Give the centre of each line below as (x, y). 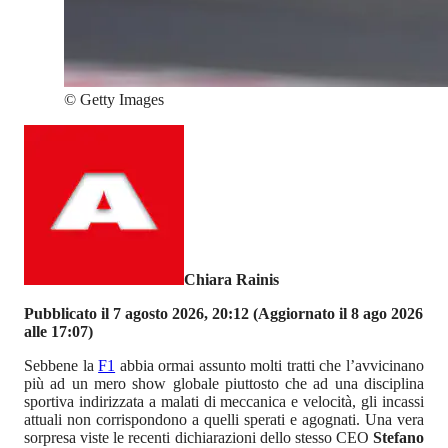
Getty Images (122, 100)
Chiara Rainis (231, 280)
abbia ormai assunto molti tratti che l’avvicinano (270, 366)
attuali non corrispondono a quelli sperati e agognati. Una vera (224, 420)
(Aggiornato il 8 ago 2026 (336, 314)
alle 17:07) (58, 332)
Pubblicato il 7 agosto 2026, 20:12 (136, 314)
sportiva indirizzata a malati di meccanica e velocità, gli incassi (224, 402)
